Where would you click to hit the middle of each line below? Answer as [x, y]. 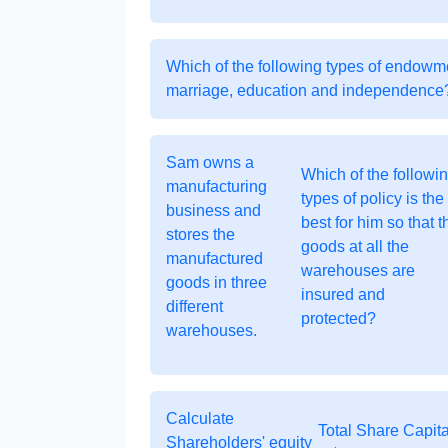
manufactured [214, 258]
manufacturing [216, 186]
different [194, 306]
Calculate [200, 418]
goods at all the [354, 246]
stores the [200, 234]
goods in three [216, 282]
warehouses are [357, 270]
